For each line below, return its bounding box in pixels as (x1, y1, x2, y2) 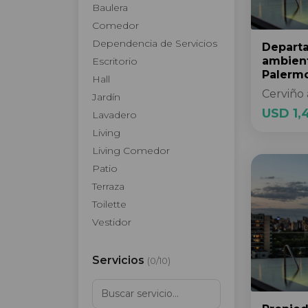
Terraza (92, 180, 124, 192)
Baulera (92, 1, 128, 14)
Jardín (92, 91, 120, 103)
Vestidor (92, 216, 131, 228)
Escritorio (92, 55, 137, 67)
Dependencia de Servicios (92, 37, 217, 49)
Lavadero (92, 109, 137, 121)
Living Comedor (92, 144, 170, 157)
